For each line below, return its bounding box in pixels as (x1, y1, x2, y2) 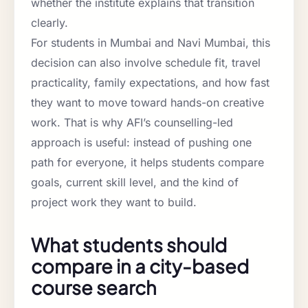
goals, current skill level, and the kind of (31, 175, 239, 190)
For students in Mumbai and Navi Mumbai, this (31, 36, 270, 50)
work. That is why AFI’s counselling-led (31, 115, 233, 130)
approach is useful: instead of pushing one (31, 135, 252, 150)
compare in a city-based (31, 254, 249, 278)
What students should (31, 233, 227, 257)
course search (31, 276, 157, 300)
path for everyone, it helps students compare (31, 155, 264, 170)
